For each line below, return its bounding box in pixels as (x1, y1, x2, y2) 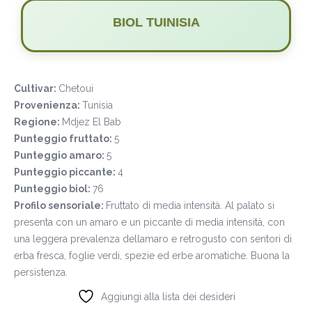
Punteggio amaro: (14, 149, 107, 161)
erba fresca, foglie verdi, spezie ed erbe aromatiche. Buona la (14, 249, 290, 261)
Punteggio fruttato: (14, 132, 114, 144)
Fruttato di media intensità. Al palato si (106, 199, 274, 211)
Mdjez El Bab (62, 116, 121, 127)
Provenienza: (14, 99, 82, 111)
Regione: (14, 116, 62, 127)
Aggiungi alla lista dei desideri (100, 290, 235, 302)
